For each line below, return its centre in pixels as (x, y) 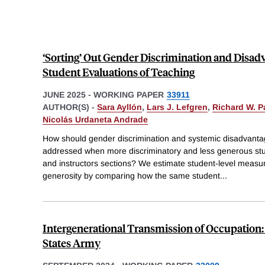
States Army (72, 243)
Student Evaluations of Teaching (119, 72)
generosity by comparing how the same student (131, 175)
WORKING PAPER (129, 94)
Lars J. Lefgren (177, 107)
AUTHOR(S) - (70, 107)
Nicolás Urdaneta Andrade (95, 119)
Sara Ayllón (119, 107)
